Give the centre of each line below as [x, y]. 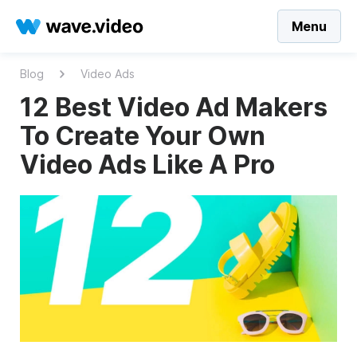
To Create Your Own [143, 136]
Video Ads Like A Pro [147, 165]
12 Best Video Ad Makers [174, 107]
